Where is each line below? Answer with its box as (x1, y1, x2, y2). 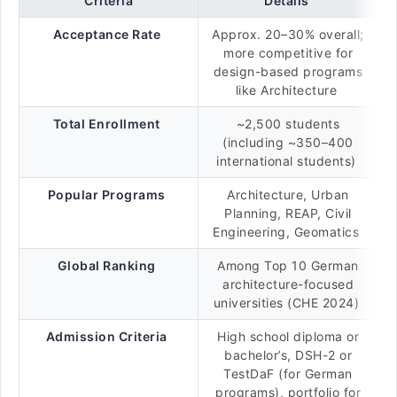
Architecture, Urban (227, 187, 349, 202)
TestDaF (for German (223, 366, 353, 381)
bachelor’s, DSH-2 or (224, 347, 352, 362)
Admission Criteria (45, 329, 167, 344)
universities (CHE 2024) (213, 295, 363, 310)
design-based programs (213, 64, 363, 79)
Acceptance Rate (52, 27, 160, 42)
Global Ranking (57, 258, 156, 273)
